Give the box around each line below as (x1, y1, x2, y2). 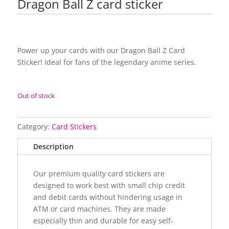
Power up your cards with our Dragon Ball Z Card (17, 45, 185, 55)
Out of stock (17, 90, 55, 100)
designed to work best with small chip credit (33, 180, 185, 190)
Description (33, 141, 74, 151)
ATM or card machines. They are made (33, 203, 166, 214)
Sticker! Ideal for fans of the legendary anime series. (17, 57, 196, 67)
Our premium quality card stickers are (33, 168, 165, 178)
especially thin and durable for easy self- (33, 215, 173, 225)
